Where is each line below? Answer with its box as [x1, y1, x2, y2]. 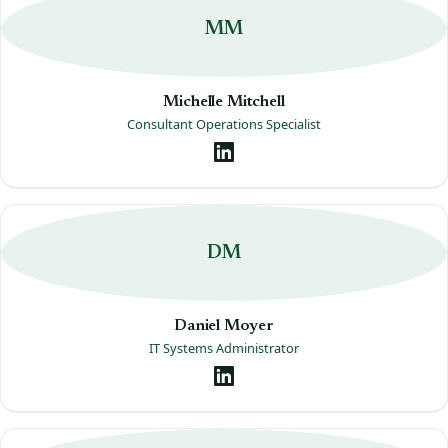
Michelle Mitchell [163, 94, 285, 111]
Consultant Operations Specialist [127, 114, 321, 133]
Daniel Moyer [174, 318, 274, 335]
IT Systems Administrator [149, 338, 299, 357]
